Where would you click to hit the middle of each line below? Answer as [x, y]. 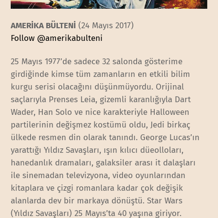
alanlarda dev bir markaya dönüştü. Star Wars [97, 200]
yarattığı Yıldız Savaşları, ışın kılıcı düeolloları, [97, 150]
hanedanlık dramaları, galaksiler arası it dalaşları [103, 163]
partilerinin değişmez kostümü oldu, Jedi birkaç [101, 125]
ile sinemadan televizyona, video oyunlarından [98, 175]
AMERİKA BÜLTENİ [44, 25]
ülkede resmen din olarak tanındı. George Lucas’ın [105, 137]
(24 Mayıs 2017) [105, 25]
